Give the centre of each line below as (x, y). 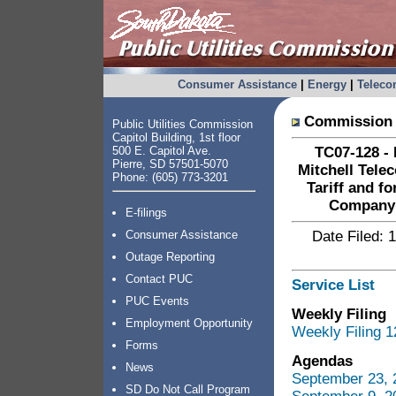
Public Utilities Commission (183, 124)
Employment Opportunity (189, 323)
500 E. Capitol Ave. (162, 151)
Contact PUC (159, 279)
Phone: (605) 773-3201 (170, 177)
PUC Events (157, 301)
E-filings (146, 213)
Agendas (322, 361)
